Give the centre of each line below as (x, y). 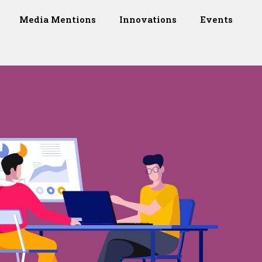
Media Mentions (58, 19)
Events (217, 19)
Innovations (148, 19)
